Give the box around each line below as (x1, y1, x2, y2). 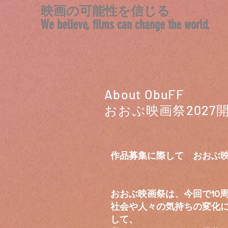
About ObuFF (104, 87, 184, 102)
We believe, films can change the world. (41, 17, 210, 32)
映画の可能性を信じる (41, 4, 170, 18)
